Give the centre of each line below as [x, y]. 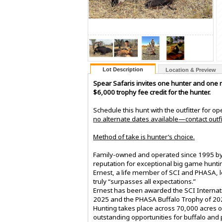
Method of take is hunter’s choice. [144, 137]
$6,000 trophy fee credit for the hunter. [152, 92]
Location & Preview [191, 70]
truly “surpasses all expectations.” [144, 182]
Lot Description [123, 70]
